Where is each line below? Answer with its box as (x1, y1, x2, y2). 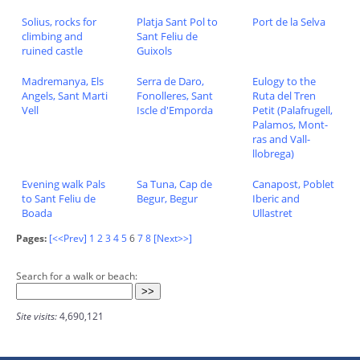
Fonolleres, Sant (137, 88, 214, 104)
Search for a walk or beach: (16, 268, 137, 283)
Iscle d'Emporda (137, 103, 214, 118)
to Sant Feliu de (21, 191, 96, 207)
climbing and (21, 29, 83, 44)
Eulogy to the (252, 74, 316, 89)
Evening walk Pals (21, 177, 105, 192)
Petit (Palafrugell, (252, 103, 333, 118)
